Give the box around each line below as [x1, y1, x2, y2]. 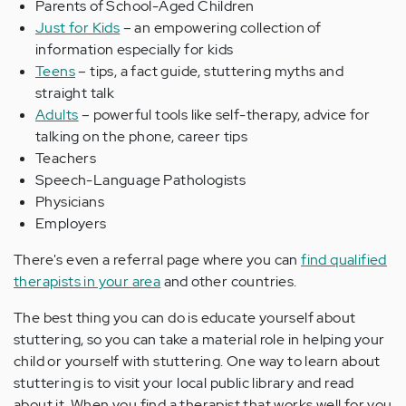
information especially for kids [35, 40, 234, 60]
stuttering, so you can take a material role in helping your [14, 330, 385, 350]
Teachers [35, 149, 97, 169]
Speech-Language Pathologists [35, 170, 246, 190]
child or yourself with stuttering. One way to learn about [14, 352, 381, 372]
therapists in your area [14, 272, 161, 292]
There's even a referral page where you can [14, 250, 302, 270]
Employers [35, 214, 107, 234]
